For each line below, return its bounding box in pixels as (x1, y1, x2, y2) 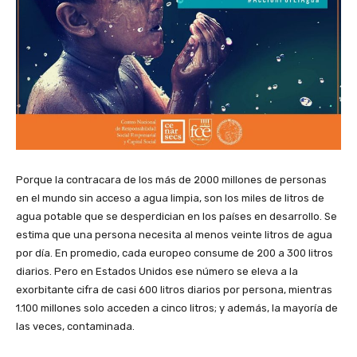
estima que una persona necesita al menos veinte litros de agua (16, 229, 332, 241)
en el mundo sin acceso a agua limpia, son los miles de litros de (16, 192, 324, 205)
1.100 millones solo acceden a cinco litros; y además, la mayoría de (16, 302, 338, 315)
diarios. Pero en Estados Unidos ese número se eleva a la (16, 265, 298, 278)
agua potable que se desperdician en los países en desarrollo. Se (16, 210, 337, 223)
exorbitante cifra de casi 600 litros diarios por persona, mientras (16, 284, 332, 296)
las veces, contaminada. (16, 320, 135, 333)
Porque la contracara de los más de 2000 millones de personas (16, 174, 327, 186)
